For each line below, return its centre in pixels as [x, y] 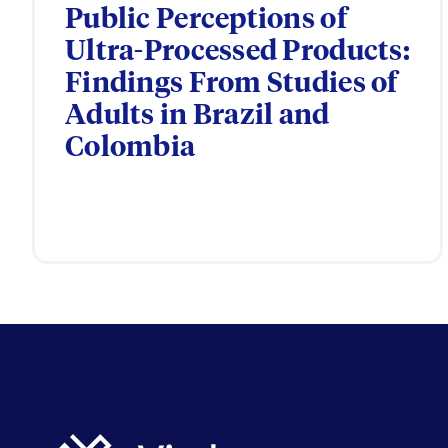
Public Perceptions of [206, 20]
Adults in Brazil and [197, 116]
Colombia [130, 148]
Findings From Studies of [231, 84]
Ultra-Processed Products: [237, 52]
